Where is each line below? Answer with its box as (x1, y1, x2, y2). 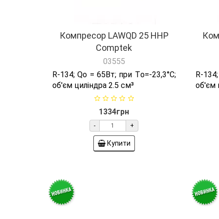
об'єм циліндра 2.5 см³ (52, 37, 134, 47)
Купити (107, 96, 131, 104)
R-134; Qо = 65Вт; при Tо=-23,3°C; (52, 26, 176, 36)
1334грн (99, 64, 130, 73)
